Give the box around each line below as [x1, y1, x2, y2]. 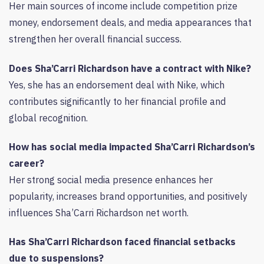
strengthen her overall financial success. [9, 33, 181, 45]
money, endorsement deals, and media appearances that [9, 16, 252, 29]
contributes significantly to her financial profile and [9, 95, 226, 107]
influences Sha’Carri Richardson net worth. [9, 207, 189, 219]
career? [9, 157, 44, 169]
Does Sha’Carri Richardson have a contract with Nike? [9, 62, 251, 74]
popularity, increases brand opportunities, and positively [9, 190, 247, 202]
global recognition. [9, 111, 88, 124]
